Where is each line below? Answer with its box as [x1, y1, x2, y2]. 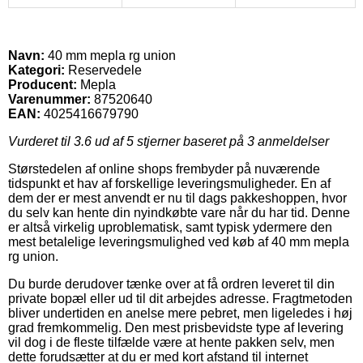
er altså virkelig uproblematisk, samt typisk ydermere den [8, 220, 332, 234]
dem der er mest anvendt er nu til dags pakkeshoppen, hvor [8, 190, 347, 205]
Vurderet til [8, 134, 74, 148]
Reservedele [65, 62, 142, 77]
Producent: [8, 77, 77, 92]
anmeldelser [254, 134, 329, 148]
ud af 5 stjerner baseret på [92, 134, 247, 148]
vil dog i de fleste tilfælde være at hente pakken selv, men [8, 335, 335, 349]
